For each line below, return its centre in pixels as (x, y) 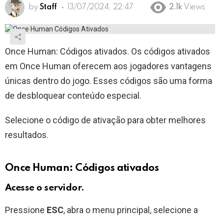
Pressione (26, 210)
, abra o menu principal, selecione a (131, 210)
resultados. (27, 135)
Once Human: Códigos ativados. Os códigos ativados (108, 52)
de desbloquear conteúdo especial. (73, 96)
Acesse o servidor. (45, 188)
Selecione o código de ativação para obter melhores (105, 120)
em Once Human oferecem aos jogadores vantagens (108, 66)
